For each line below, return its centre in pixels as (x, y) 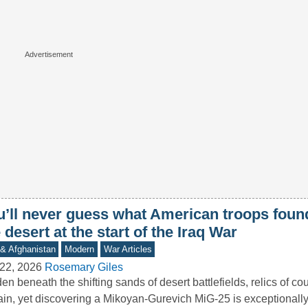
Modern (80, 250)
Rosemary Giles (84, 267)
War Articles (128, 250)
